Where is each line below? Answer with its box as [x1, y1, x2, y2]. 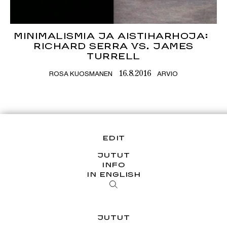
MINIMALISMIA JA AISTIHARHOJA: [14, 31, 213, 41]
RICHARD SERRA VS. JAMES [33, 41, 194, 51]
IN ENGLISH [87, 170, 140, 178]
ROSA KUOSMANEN [49, 69, 112, 78]
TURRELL [87, 51, 140, 61]
